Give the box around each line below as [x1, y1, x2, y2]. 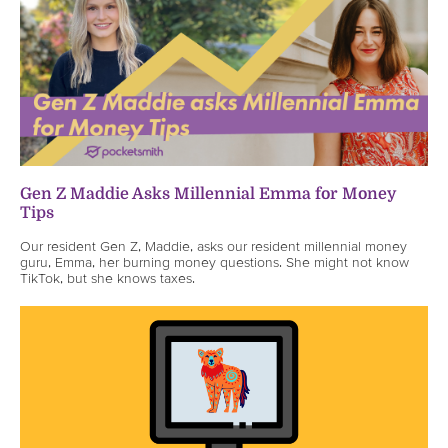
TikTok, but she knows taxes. [20, 269, 195, 286]
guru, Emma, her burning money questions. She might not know [20, 253, 409, 270]
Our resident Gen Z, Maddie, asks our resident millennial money [20, 237, 407, 254]
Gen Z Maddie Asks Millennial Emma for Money [20, 184, 397, 203]
